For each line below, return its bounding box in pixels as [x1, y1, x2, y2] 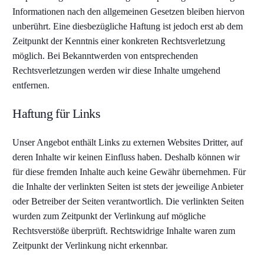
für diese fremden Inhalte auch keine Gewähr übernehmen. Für [12, 167, 246, 177]
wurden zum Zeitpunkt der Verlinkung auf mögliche [12, 211, 206, 221]
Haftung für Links [12, 106, 101, 121]
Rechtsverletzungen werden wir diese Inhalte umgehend [12, 65, 221, 75]
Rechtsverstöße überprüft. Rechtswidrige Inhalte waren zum [12, 226, 236, 236]
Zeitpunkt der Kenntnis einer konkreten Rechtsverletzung [12, 36, 226, 46]
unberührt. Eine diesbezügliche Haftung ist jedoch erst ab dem [12, 21, 243, 31]
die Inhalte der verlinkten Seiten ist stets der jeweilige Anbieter [12, 181, 244, 192]
